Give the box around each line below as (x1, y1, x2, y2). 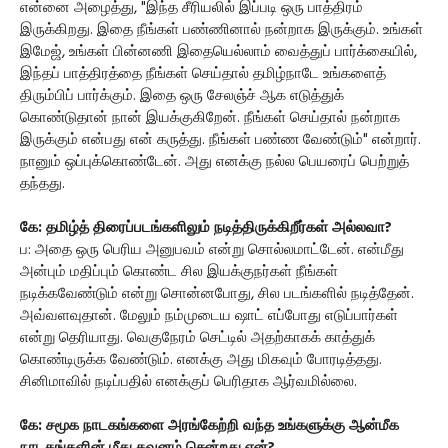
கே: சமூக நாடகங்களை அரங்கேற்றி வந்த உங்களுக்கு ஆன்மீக (20, 414, 399, 438)
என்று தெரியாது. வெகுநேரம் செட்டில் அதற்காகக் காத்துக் (20, 326, 375, 350)
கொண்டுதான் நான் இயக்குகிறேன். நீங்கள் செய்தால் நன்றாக (20, 106, 400, 130)
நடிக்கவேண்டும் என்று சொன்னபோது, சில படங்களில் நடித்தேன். (20, 282, 414, 306)
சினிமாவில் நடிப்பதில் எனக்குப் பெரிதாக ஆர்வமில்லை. (20, 370, 357, 394)
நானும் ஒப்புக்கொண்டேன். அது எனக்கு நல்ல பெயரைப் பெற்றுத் (20, 150, 409, 174)
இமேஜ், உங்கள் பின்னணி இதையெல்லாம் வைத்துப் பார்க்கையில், (20, 40, 417, 64)
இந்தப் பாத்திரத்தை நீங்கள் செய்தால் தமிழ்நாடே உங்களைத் (20, 62, 386, 86)
